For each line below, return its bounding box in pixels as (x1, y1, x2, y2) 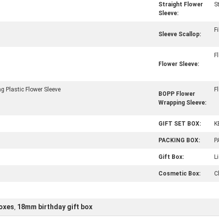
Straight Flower (158, 1, 203, 8)
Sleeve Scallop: (158, 31, 201, 38)
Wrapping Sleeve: (158, 99, 206, 106)
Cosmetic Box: (158, 170, 200, 177)
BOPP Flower (158, 90, 195, 97)
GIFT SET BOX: (158, 120, 201, 127)
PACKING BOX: (158, 137, 200, 144)
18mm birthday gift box (17, 203, 92, 211)
